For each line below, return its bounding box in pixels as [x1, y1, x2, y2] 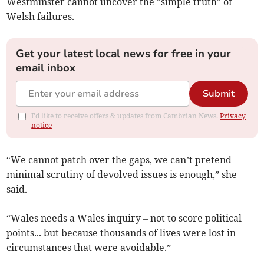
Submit [202, 87, 235, 101]
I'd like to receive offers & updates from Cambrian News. [31, 111, 220, 121]
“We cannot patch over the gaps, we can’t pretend [6, 154, 232, 166]
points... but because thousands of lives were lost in [6, 227, 236, 239]
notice [31, 121, 52, 130]
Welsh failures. [6, 11, 75, 23]
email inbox [16, 61, 76, 75]
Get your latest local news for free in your [16, 47, 232, 61]
